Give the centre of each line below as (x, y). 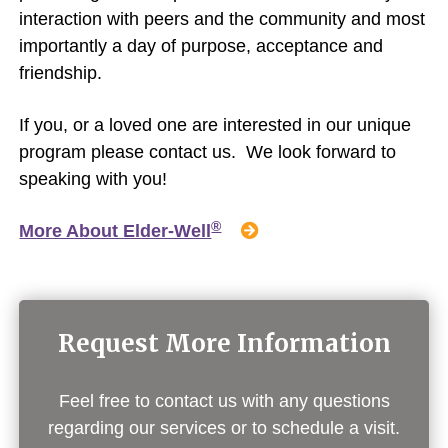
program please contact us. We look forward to (208, 152)
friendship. (61, 73)
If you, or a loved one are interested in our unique (215, 125)
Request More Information (224, 344)
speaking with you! (93, 179)
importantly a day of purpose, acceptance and (201, 46)
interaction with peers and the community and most (222, 19)
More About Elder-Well (115, 231)
